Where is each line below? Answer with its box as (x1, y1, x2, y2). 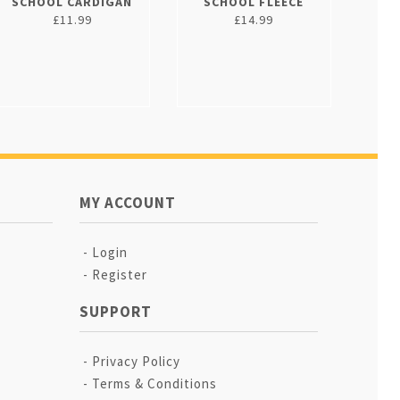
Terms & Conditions (91, 375, 217, 392)
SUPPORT (79, 302, 152, 321)
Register (91, 266, 147, 283)
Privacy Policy (91, 353, 180, 370)
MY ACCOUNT (79, 193, 176, 212)
